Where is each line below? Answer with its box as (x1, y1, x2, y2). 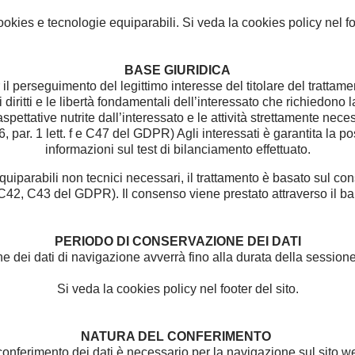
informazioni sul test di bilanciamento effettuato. (44, 143, 311, 156)
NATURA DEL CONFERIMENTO (81, 330, 274, 343)
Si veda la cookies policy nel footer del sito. (56, 282, 299, 296)
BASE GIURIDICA (124, 63, 231, 77)
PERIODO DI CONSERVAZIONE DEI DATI (54, 235, 301, 248)
